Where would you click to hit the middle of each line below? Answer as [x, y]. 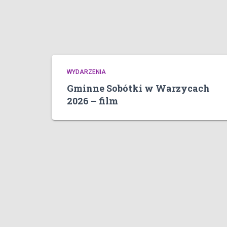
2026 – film [92, 101]
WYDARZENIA [86, 72]
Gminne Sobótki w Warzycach [138, 88]
